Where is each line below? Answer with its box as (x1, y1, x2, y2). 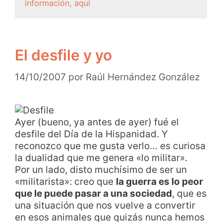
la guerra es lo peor (116, 175, 203, 187)
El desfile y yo (15, 46, 112, 64)
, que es (172, 187, 207, 199)
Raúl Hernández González (86, 71, 200, 83)
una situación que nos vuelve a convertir (15, 199, 195, 211)
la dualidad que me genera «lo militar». (15, 152, 187, 164)
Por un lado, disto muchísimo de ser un (15, 164, 187, 175)
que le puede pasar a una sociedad (15, 187, 172, 199)
